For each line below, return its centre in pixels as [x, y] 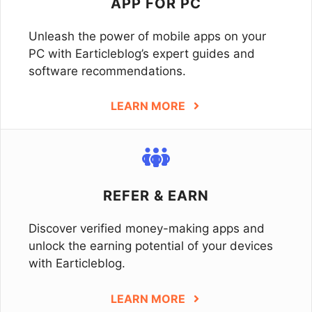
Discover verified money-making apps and [147, 228]
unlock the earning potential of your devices [151, 246]
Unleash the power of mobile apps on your [147, 36]
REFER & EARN [156, 196]
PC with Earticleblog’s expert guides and [142, 53]
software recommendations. [107, 71]
